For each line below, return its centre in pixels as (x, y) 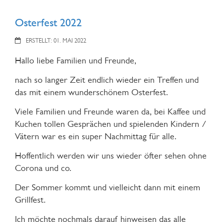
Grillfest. (30, 199)
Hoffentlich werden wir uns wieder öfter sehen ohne (111, 155)
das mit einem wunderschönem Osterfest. (91, 92)
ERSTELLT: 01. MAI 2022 (56, 40)
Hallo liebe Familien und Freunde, (76, 60)
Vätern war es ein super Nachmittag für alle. (96, 136)
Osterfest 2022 (48, 22)
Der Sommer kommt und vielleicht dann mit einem (108, 187)
